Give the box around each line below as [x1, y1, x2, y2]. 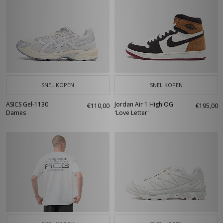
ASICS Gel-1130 [6, 100, 48, 109]
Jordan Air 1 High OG [114, 100, 173, 109]
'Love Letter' [114, 109, 149, 117]
